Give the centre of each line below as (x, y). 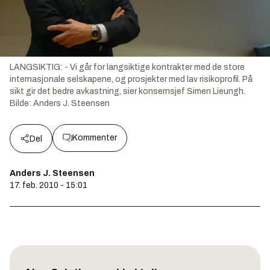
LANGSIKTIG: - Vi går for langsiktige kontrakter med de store (127, 67)
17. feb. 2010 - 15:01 (49, 185)
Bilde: (21, 103)
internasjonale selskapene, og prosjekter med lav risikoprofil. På (131, 79)
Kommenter (95, 137)
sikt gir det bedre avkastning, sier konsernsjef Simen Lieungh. (127, 91)
